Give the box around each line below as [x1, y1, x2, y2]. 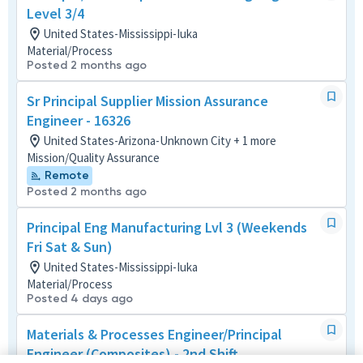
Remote [45, 169, 89, 182]
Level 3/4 [27, 4, 84, 23]
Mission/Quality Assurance [27, 150, 160, 165]
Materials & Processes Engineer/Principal [27, 325, 282, 344]
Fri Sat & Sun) [27, 237, 113, 256]
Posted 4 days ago [27, 292, 133, 305]
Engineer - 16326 [27, 111, 130, 130]
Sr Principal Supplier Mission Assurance [27, 92, 268, 110]
